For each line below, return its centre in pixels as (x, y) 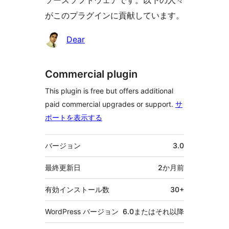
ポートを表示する (74, 118)
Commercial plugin (91, 74)
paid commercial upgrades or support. (110, 104)
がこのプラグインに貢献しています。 (114, 16)
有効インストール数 (77, 190)
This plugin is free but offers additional (109, 91)
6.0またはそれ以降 (153, 212)
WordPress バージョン (82, 212)
